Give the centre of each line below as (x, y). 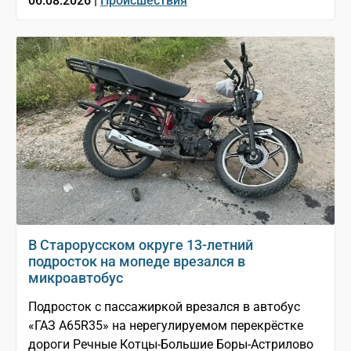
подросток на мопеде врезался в (137, 261)
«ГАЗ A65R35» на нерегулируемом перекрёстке (166, 326)
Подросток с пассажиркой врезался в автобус (164, 307)
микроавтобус (76, 278)
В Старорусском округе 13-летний (141, 245)
